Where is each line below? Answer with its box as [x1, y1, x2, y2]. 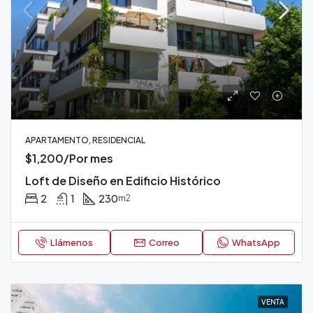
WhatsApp [232, 237, 280, 248]
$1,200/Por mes [25, 151, 113, 166]
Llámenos [50, 237, 93, 248]
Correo [148, 237, 180, 248]
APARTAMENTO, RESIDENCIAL [25, 135, 145, 145]
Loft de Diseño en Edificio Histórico [25, 173, 221, 188]
